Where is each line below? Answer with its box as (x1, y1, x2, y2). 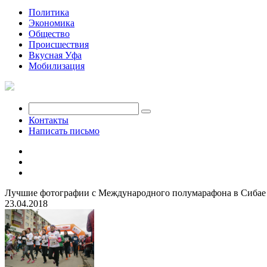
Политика (29, 7, 69, 17)
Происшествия (29, 39, 89, 49)
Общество (29, 29, 70, 39)
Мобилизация (29, 61, 85, 71)
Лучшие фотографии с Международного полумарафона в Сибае (5, 188, 266, 198)
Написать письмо (29, 126, 100, 136)
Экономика (29, 18, 74, 28)
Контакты (29, 115, 69, 125)
